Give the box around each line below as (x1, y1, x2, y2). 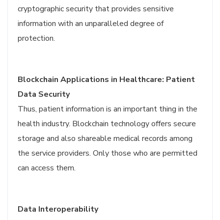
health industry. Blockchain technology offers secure (18, 118, 196, 129)
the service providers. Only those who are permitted (18, 148, 197, 159)
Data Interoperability (18, 204, 98, 215)
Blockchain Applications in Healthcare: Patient (18, 74, 195, 85)
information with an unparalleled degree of (18, 18, 164, 29)
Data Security (18, 89, 70, 100)
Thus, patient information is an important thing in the (18, 104, 197, 114)
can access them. (18, 163, 76, 173)
